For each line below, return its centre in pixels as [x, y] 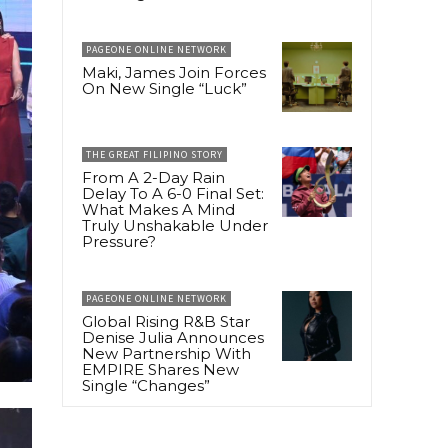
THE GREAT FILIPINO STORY [154, 155]
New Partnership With [166, 354]
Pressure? [119, 242]
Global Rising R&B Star [166, 322]
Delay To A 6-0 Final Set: [173, 194]
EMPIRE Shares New [160, 370]
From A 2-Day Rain [153, 178]
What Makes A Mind [158, 210]
